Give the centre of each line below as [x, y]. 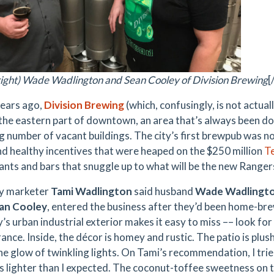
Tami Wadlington [91, 191]
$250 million [235, 151]
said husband [164, 191]
